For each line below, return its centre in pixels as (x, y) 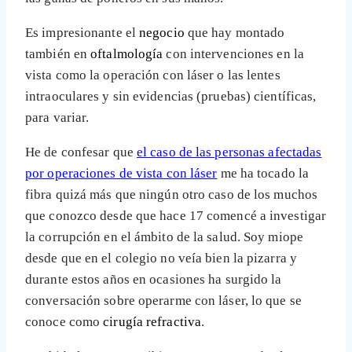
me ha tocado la (265, 174)
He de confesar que (81, 152)
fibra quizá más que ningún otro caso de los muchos (172, 195)
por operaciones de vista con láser (121, 174)
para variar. (57, 118)
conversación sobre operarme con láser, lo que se (163, 301)
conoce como (64, 322)
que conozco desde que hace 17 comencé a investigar (176, 216)
